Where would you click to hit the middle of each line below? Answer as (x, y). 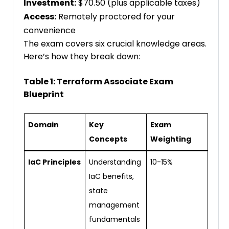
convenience (50, 31)
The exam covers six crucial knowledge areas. (115, 44)
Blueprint (44, 95)
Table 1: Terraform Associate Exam (98, 82)
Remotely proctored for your (116, 17)
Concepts (108, 139)
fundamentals (114, 220)
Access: (40, 17)
